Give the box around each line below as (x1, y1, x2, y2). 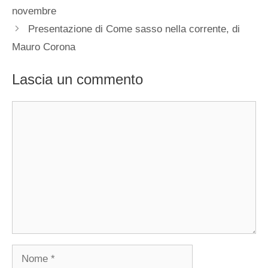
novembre (12, 5, 56, 17)
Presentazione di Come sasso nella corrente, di (28, 23, 240, 35)
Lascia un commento (12, 71, 143, 88)
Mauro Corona (12, 41, 75, 53)
